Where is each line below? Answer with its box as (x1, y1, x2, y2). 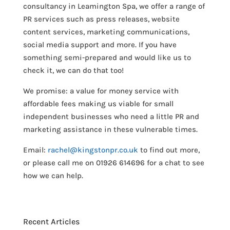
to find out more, (138, 145, 200, 155)
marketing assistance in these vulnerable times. (23, 125, 198, 134)
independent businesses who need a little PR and (23, 112, 199, 121)
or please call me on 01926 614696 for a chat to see (23, 158, 204, 167)
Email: (23, 145, 48, 155)
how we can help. (23, 171, 87, 180)
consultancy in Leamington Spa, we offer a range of (23, 2, 205, 11)
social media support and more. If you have (23, 40, 177, 49)
